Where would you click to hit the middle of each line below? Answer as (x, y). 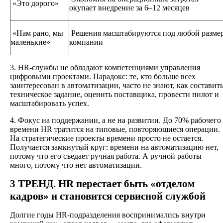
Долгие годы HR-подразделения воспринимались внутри (108, 215)
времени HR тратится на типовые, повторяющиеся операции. (115, 129)
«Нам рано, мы (37, 33)
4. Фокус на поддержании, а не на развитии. (85, 120)
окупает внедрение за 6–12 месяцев (129, 8)
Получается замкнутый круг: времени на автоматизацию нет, (114, 147)
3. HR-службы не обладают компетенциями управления (105, 68)
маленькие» (30, 42)
